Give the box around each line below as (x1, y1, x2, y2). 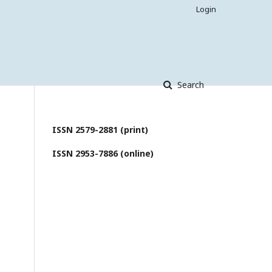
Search (175, 78, 204, 90)
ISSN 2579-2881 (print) (52, 123, 151, 135)
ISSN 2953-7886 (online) (52, 147, 154, 159)
